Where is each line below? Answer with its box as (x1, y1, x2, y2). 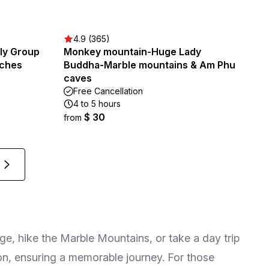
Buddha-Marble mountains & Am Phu (64, 59, 235, 71)
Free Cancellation (73, 86, 143, 96)
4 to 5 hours (73, 98, 121, 109)
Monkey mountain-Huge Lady (64, 46, 201, 58)
